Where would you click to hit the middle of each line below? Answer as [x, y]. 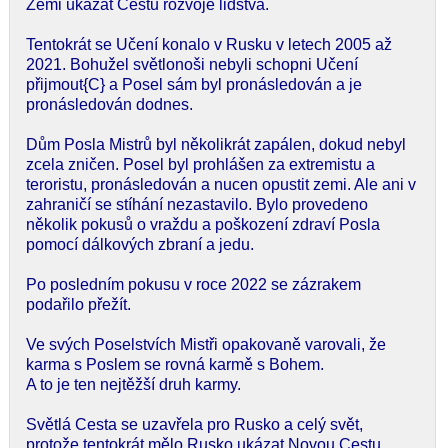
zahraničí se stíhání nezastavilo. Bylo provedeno [197, 204]
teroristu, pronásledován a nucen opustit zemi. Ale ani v [221, 184]
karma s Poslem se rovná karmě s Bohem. [175, 364]
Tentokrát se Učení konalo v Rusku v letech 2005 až [209, 44]
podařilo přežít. [78, 304]
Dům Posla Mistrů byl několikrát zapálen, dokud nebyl [216, 144]
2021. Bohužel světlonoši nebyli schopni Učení [192, 64]
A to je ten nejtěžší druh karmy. [133, 384]
